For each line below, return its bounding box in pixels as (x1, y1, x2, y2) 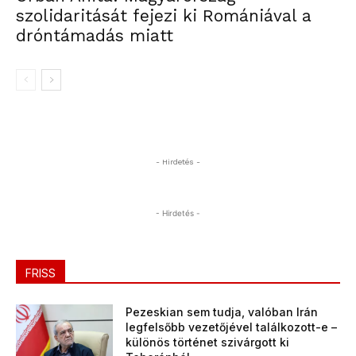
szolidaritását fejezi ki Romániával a (16, 6, 311, 25)
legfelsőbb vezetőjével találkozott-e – (126, 320, 338, 334)
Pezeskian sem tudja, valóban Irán (126, 305, 319, 319)
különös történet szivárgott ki (126, 335, 290, 349)
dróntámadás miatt (16, 25, 173, 45)
